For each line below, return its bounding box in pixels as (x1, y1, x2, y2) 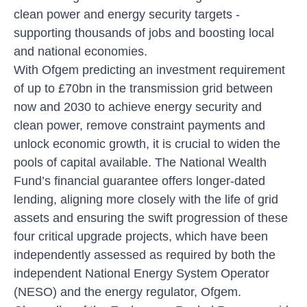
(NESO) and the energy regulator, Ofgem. (14, 284, 241, 299)
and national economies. (14, 44, 147, 58)
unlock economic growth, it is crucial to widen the (14, 136, 280, 151)
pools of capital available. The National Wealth (14, 155, 267, 169)
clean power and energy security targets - (14, 7, 240, 21)
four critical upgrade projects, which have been (14, 229, 268, 243)
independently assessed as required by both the (14, 247, 275, 262)
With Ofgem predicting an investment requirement (14, 62, 285, 77)
